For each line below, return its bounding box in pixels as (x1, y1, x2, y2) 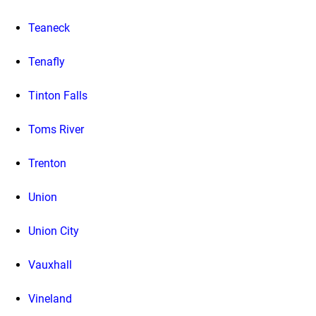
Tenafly (28, 54, 65, 68)
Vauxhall (28, 257, 72, 272)
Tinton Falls (28, 88, 87, 102)
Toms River (28, 122, 84, 136)
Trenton (28, 156, 66, 170)
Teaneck (28, 20, 70, 35)
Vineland (28, 291, 72, 305)
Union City (28, 224, 79, 238)
